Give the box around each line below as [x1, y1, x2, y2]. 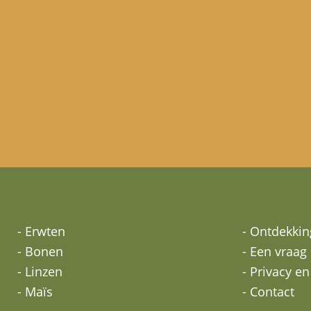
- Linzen [17, 262, 62, 280]
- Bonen [17, 242, 63, 260]
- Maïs [17, 283, 53, 300]
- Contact [242, 283, 294, 300]
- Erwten [17, 222, 65, 239]
